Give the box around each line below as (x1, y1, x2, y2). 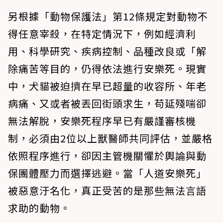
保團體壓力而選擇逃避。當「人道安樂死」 (8, 166, 207, 180)
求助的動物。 (8, 201, 71, 215)
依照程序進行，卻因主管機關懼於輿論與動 (8, 148, 207, 163)
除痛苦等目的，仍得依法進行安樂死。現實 (8, 61, 207, 76)
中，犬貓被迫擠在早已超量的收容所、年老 (8, 79, 207, 93)
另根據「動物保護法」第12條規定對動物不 (8, 9, 208, 23)
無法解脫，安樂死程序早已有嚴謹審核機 (8, 113, 196, 128)
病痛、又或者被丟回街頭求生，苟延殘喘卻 (8, 96, 207, 111)
